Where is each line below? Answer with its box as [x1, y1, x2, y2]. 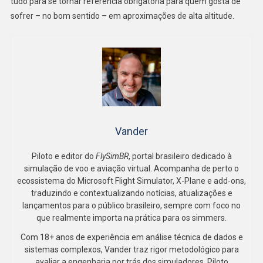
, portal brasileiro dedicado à [128, 151, 232, 161]
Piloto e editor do [31, 151, 96, 161]
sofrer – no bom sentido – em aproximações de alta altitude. [10, 11, 234, 21]
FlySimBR [95, 151, 129, 161]
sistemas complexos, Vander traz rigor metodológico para [24, 244, 239, 254]
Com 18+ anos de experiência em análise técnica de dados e [20, 232, 243, 242]
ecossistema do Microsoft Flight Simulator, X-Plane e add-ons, [17, 176, 246, 186]
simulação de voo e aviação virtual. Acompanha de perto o [24, 163, 239, 173]
